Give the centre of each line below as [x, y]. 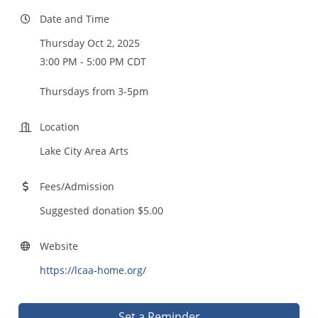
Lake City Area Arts [84, 150]
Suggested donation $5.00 [102, 210]
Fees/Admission [77, 186]
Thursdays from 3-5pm [94, 91]
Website [59, 246]
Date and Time [75, 18]
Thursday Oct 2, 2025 [90, 43]
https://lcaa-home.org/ [93, 270]
